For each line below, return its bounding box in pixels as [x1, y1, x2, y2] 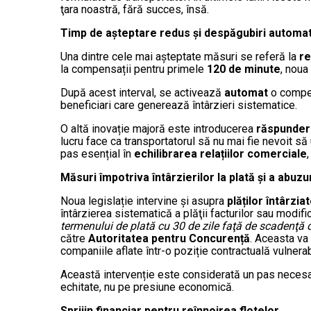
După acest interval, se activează [60, 86, 224, 100]
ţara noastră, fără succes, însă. [60, 3, 209, 17]
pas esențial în [60, 147, 134, 161]
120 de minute [207, 62, 280, 76]
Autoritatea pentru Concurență [88, 232, 250, 246]
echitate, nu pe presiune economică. [60, 280, 234, 294]
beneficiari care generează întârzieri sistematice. [60, 99, 297, 112]
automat [224, 86, 268, 100]
